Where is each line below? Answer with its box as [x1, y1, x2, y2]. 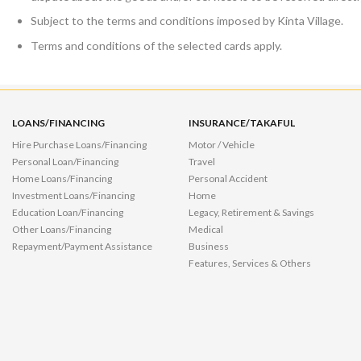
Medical [188, 223, 223, 236]
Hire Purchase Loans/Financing [11, 139, 147, 151]
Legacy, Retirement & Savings [188, 206, 314, 219]
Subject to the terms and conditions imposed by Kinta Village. [31, 14, 343, 28]
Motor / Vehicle [188, 139, 255, 151]
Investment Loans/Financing [11, 189, 135, 202]
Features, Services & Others [188, 257, 311, 270]
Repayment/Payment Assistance [11, 240, 152, 253]
